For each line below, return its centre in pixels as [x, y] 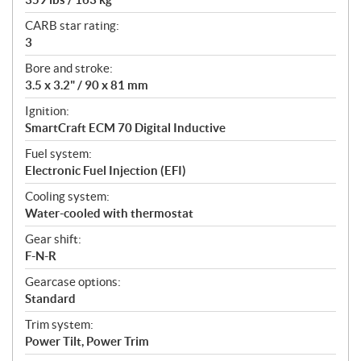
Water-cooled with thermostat [109, 213]
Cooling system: [67, 196]
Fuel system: [58, 153]
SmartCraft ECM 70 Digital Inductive [125, 127]
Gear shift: [53, 239]
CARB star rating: [72, 25]
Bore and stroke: [69, 68]
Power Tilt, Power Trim [87, 341]
